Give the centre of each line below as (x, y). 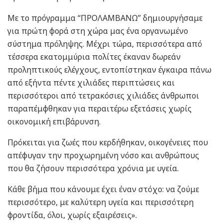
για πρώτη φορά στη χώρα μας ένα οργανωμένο (98, 31)
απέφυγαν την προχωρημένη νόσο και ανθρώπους (103, 155)
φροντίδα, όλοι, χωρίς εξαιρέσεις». (72, 215)
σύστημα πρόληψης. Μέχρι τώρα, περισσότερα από (105, 44)
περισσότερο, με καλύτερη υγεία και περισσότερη (101, 202)
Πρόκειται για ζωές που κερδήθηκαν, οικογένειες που (108, 142)
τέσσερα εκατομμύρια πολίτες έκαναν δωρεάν (94, 56)
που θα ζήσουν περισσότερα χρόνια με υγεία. (93, 168)
